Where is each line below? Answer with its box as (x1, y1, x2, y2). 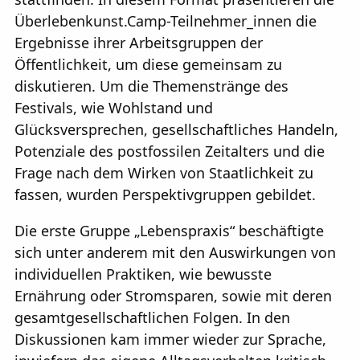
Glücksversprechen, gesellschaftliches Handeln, (14, 120, 338, 140)
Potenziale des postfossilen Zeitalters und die (14, 141, 325, 162)
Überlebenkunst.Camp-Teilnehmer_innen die (14, 11, 317, 31)
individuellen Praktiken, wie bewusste (14, 264, 272, 284)
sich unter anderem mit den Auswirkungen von (14, 243, 336, 263)
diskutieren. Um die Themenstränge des (14, 76, 288, 96)
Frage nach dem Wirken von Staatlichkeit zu (14, 163, 313, 183)
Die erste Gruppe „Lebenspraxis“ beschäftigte (14, 221, 324, 241)
